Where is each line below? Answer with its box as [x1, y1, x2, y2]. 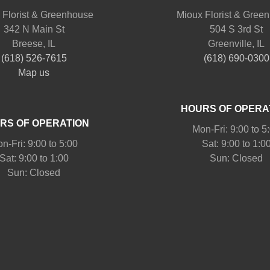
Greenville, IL [208, 38, 265, 49]
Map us [18, 67, 49, 78]
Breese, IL [12, 38, 55, 49]
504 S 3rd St [210, 24, 263, 34]
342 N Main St [3, 24, 64, 34]
